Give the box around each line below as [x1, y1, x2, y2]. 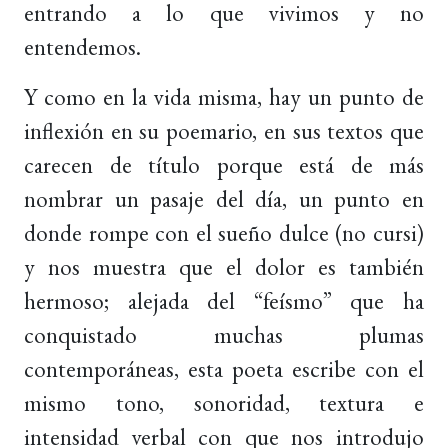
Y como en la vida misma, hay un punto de [24, 81, 424, 112]
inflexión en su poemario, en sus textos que [24, 115, 424, 146]
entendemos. [24, 31, 141, 62]
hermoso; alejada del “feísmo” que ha [24, 285, 424, 316]
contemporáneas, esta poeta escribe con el [24, 353, 424, 384]
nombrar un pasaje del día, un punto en [24, 183, 424, 214]
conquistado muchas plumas [24, 319, 424, 350]
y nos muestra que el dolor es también [24, 251, 424, 282]
